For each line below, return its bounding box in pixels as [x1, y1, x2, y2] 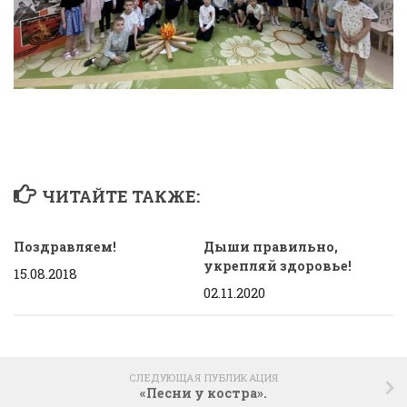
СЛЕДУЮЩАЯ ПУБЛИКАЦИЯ [128, 370, 279, 384]
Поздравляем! [14, 237, 116, 255]
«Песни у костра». [140, 383, 267, 402]
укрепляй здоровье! [203, 256, 352, 274]
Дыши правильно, [203, 237, 338, 255]
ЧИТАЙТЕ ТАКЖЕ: [41, 184, 200, 207]
